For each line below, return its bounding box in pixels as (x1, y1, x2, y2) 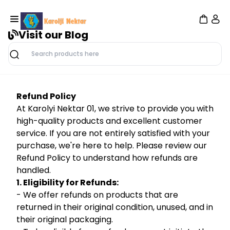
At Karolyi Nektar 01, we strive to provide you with (16, 103, 214, 114)
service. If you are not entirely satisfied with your (16, 127, 210, 139)
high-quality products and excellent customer (16, 115, 202, 127)
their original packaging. (16, 214, 113, 225)
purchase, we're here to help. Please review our (16, 140, 207, 151)
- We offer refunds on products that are (16, 189, 178, 201)
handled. (16, 164, 51, 176)
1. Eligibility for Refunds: (16, 177, 119, 188)
